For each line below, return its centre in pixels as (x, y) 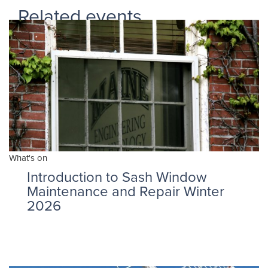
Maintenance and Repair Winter (126, 191)
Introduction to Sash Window (117, 176)
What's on (28, 158)
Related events (80, 15)
